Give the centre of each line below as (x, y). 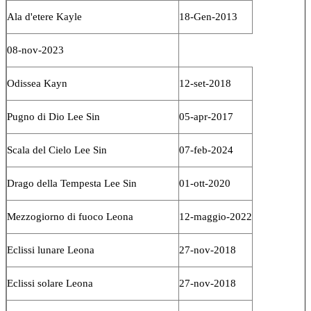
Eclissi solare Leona (50, 283)
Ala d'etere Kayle (44, 16)
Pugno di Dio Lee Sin (53, 116)
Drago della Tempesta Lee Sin (72, 183)
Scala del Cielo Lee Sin (57, 150)
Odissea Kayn (37, 83)
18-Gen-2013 (208, 16)
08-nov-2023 (35, 50)
